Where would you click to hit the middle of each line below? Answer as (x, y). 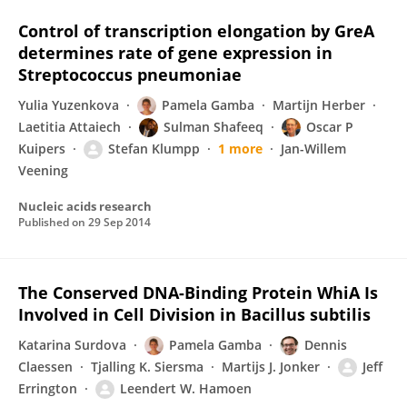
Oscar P (330, 127)
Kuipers (42, 149)
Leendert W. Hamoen (186, 388)
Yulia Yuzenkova (69, 105)
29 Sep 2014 (119, 222)
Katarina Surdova (72, 345)
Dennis (326, 345)
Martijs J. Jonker (271, 367)
